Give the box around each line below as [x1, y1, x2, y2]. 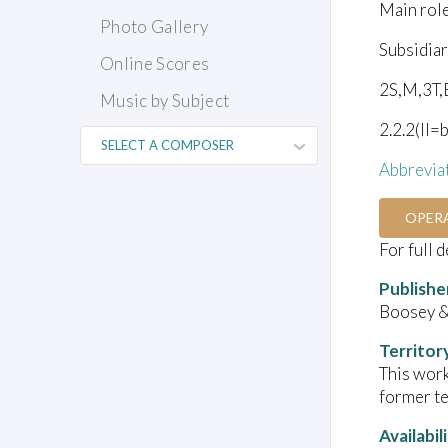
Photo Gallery [100, 16, 209, 38]
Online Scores [100, 53, 210, 75]
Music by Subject [100, 90, 230, 112]
